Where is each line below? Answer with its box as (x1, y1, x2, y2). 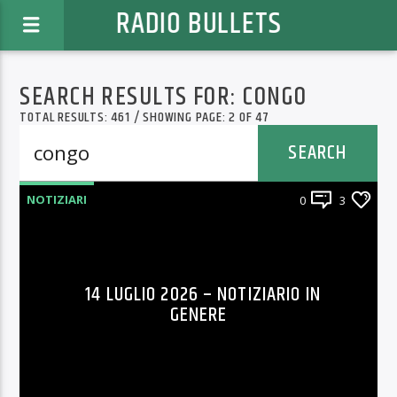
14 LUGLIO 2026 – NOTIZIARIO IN (85, 279, 321, 311)
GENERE (169, 300, 228, 331)
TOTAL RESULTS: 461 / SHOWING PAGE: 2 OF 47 (19, 106, 270, 129)
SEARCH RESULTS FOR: (19, 78, 244, 118)
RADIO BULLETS (115, 2, 282, 47)
